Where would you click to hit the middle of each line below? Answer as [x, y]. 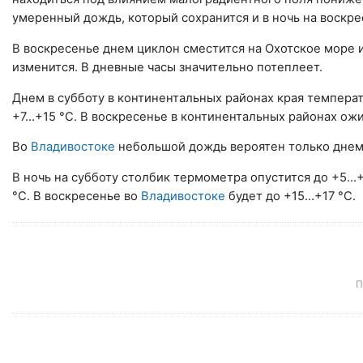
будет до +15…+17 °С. [290, 196]
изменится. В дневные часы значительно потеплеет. [167, 67]
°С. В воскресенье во [77, 196]
